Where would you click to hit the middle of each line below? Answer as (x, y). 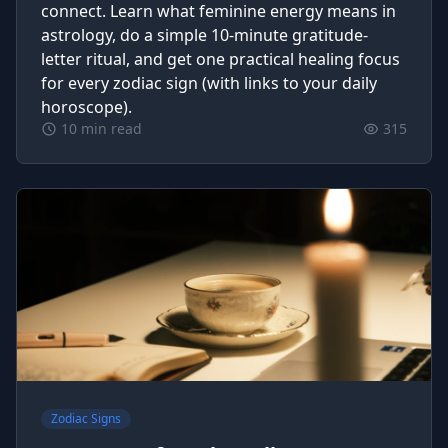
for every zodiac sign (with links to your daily (209, 83)
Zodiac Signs (86, 418)
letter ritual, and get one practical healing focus (220, 59)
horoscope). (86, 107)
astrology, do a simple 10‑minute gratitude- (204, 35)
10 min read (101, 128)
